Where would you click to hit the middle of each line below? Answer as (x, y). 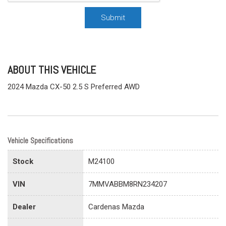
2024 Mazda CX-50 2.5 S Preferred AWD (74, 87)
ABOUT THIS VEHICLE (52, 69)
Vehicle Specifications (40, 140)
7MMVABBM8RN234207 (128, 184)
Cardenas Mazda (116, 207)
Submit (113, 17)
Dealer (24, 207)
